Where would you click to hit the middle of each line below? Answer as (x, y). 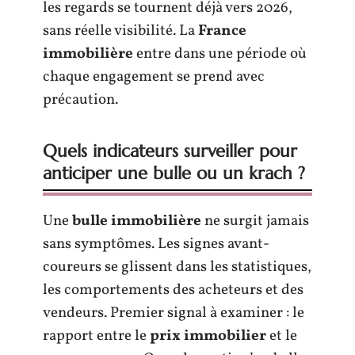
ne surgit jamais (255, 221)
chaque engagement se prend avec (154, 77)
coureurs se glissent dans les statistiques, (177, 267)
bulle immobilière (137, 221)
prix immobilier (208, 336)
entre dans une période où (220, 54)
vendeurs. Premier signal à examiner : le (174, 313)
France (222, 31)
